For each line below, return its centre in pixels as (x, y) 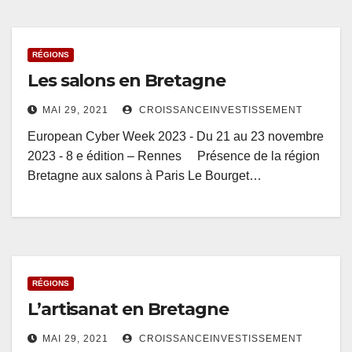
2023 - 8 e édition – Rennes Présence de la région (174, 156)
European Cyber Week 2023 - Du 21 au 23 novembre (176, 137)
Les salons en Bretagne (126, 81)
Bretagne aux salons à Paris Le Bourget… (145, 176)
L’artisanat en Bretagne (128, 310)
